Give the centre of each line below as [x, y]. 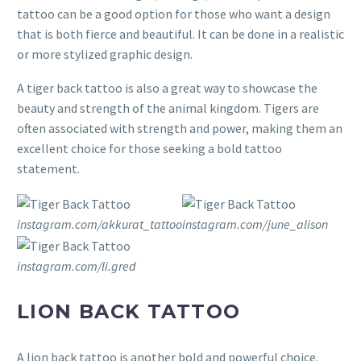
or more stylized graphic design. [105, 54]
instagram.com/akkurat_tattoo [100, 224]
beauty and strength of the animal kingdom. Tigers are [168, 108]
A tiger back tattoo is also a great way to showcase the [167, 88]
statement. [48, 169]
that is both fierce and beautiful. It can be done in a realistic [180, 33]
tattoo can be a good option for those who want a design [174, 13]
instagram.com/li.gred [77, 266]
